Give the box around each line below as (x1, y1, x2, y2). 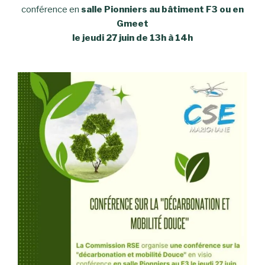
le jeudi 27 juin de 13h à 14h (72, 32, 193, 43)
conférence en (21, 4, 81, 15)
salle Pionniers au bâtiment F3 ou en (81, 4, 244, 15)
